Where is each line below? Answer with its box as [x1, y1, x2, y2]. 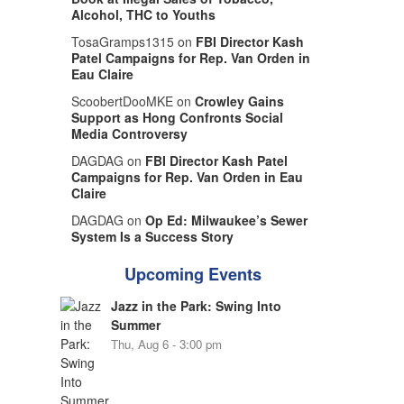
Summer [110, 316, 161, 334]
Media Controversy [70, 124, 188, 142]
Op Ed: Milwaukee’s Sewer [144, 211, 308, 229]
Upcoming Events [124, 262, 262, 286]
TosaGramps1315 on [70, 32, 196, 50]
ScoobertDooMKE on [70, 92, 195, 110]
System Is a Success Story [70, 227, 234, 245]
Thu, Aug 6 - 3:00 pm [110, 335, 222, 353]
